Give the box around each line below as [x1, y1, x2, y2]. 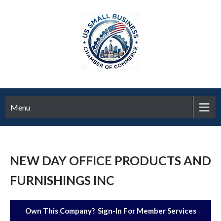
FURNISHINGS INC [10, 173, 114, 187]
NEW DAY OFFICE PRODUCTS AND [10, 153, 211, 168]
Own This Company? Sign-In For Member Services [25, 206, 196, 215]
